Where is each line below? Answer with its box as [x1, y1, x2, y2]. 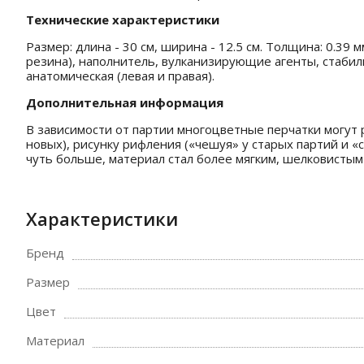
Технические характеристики [26, 11, 219, 28]
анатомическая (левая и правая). [26, 67, 214, 84]
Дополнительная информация [26, 94, 223, 110]
